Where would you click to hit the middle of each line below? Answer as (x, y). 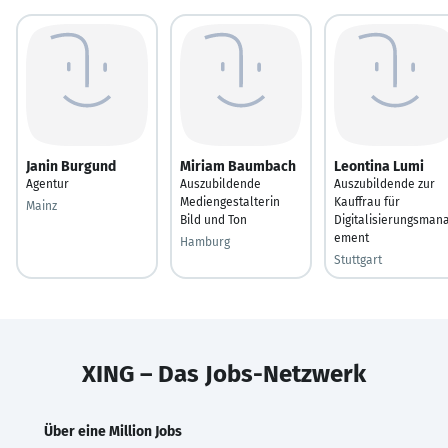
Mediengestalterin (230, 201)
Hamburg (205, 241)
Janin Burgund (71, 166)
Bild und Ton (213, 219)
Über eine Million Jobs (113, 431)
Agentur (47, 183)
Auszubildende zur (384, 183)
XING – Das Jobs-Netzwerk (224, 373)
